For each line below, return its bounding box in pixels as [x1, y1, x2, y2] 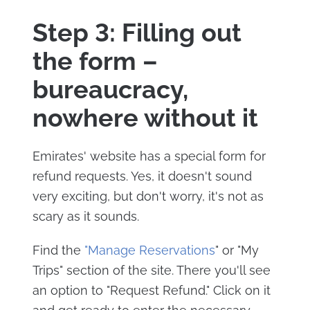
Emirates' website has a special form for [32, 148, 266, 163]
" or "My [215, 242, 259, 257]
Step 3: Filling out [32, 17, 241, 47]
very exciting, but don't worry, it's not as [32, 188, 264, 203]
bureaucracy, [32, 74, 188, 104]
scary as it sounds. [32, 208, 139, 224]
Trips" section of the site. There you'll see [32, 262, 271, 277]
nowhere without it [32, 102, 258, 132]
